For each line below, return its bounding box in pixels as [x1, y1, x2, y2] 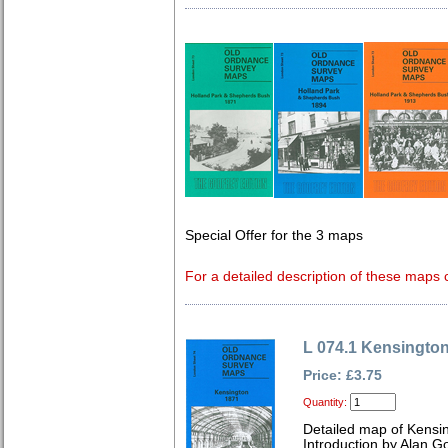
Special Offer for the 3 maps [185, 228, 363, 243]
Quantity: [303, 396, 347, 408]
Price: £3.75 [303, 368, 382, 383]
